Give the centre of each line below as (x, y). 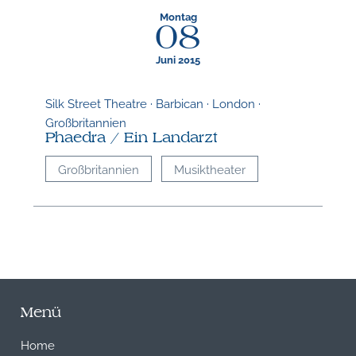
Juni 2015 (178, 60)
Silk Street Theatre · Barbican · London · (153, 103)
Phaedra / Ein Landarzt (132, 138)
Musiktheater (209, 169)
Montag (178, 17)
